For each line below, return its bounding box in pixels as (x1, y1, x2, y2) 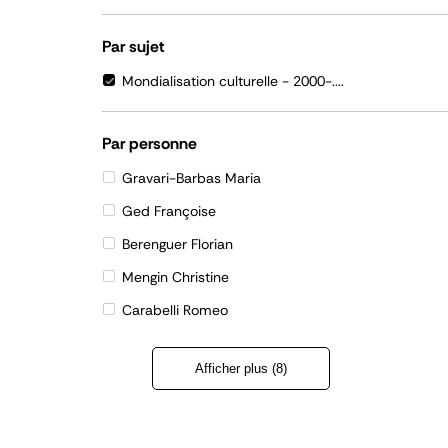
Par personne (102, 133, 197, 154)
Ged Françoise (122, 202, 216, 220)
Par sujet (102, 36, 165, 57)
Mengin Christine (122, 268, 229, 286)
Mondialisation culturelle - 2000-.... (122, 72, 344, 90)
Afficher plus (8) (195, 361, 287, 376)
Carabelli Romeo (122, 301, 228, 319)
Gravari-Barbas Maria (122, 169, 261, 187)
